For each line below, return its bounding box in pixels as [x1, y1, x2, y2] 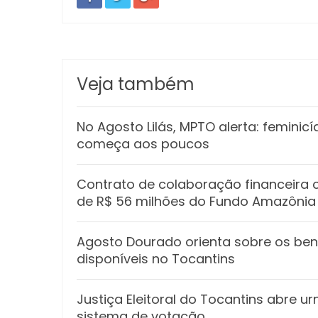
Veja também [77, 72, 194, 96]
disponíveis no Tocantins [77, 249, 235, 268]
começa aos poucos [77, 134, 209, 153]
